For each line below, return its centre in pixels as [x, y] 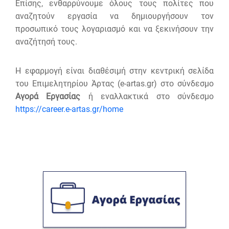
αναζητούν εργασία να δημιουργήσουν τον [114, 16]
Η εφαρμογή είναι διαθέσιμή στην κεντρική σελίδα [114, 71]
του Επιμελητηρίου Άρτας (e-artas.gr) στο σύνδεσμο [114, 84]
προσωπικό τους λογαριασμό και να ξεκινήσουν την [114, 29]
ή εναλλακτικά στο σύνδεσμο [151, 97]
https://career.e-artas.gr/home [69, 109]
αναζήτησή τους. [46, 42]
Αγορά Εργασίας [52, 97]
